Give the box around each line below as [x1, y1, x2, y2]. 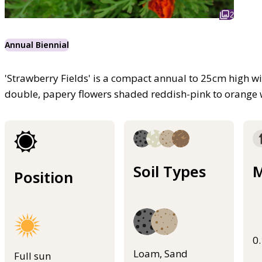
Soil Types [133, 161, 206, 182]
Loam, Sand [133, 247, 188, 261]
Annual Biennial [5, 39, 69, 51]
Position [14, 167, 73, 188]
